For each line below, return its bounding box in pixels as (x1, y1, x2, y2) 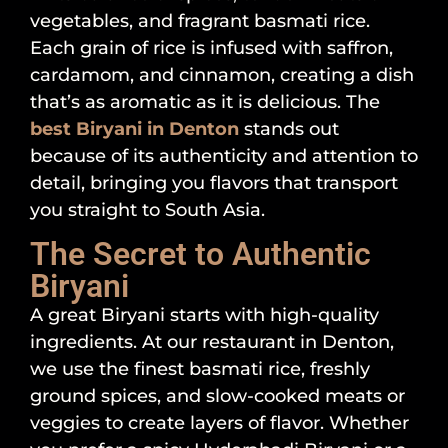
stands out (239, 118, 339, 141)
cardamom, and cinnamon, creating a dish (30, 64, 414, 87)
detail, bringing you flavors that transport (30, 172, 398, 195)
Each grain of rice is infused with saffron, (30, 37, 393, 60)
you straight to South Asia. (30, 199, 265, 222)
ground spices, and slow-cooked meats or (30, 385, 405, 408)
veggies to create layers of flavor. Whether (30, 412, 409, 435)
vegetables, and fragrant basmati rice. (30, 10, 370, 33)
